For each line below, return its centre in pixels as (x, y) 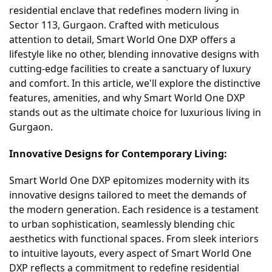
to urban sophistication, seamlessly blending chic (122, 224)
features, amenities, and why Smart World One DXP (127, 98)
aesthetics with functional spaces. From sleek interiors (134, 239)
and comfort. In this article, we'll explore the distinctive (135, 83)
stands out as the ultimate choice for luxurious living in (135, 112)
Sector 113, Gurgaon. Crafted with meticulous (114, 25)
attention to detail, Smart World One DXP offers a (122, 39)
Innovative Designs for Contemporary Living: (118, 154)
